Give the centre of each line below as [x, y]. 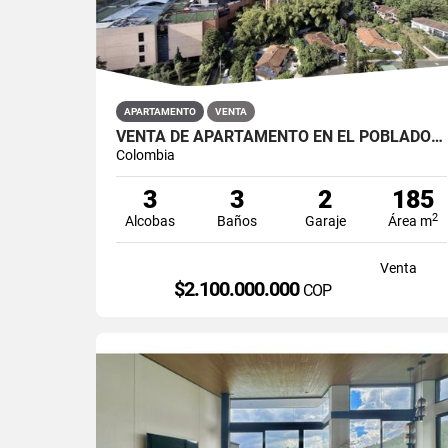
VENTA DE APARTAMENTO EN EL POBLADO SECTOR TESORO [437, 136]
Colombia [145, 154]
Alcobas [149, 220]
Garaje [325, 220]
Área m [409, 220]
